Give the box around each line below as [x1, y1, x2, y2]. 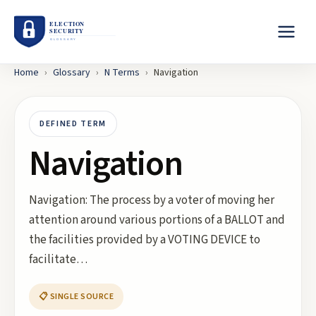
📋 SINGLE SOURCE [39, 291, 114, 303]
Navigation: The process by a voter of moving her [29, 192, 274, 209]
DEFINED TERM [39, 118, 107, 130]
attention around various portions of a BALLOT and [29, 212, 285, 229]
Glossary [53, 66, 90, 80]
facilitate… [29, 251, 87, 268]
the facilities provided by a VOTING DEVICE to [29, 231, 260, 248]
